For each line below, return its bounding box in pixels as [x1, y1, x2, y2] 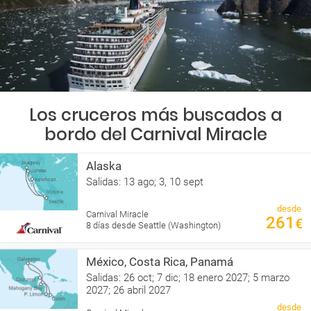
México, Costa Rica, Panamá [86, 254, 233, 269]
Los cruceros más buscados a [29, 103, 282, 126]
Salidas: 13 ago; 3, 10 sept [86, 175, 203, 188]
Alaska [86, 158, 121, 173]
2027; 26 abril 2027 [86, 283, 171, 296]
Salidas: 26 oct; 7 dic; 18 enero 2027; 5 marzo [86, 271, 289, 284]
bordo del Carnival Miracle [44, 122, 267, 146]
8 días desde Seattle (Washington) [86, 219, 221, 230]
